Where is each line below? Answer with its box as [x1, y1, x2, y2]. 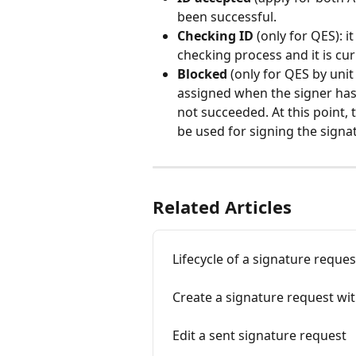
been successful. [177, 8, 283, 26]
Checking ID [177, 27, 253, 45]
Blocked [177, 65, 227, 83]
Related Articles [153, 195, 292, 219]
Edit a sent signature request [172, 327, 346, 345]
